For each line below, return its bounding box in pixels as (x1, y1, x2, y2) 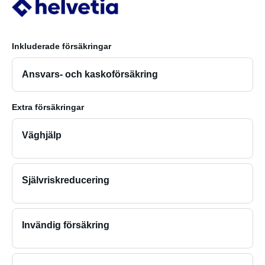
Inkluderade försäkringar (12, 41, 111, 51)
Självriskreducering (22, 175, 109, 185)
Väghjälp (22, 130, 62, 140)
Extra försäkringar (12, 102, 84, 112)
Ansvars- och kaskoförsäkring (22, 69, 158, 79)
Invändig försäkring (22, 220, 109, 230)
